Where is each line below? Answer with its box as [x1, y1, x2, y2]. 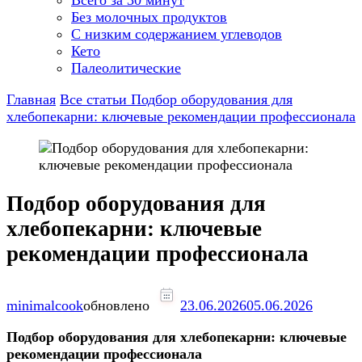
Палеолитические [71, 60, 181, 76]
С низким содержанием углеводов [71, 26, 282, 42]
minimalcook [6, 297, 83, 314]
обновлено [83, 297, 154, 314]
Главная [6, 91, 56, 107]
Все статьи [60, 91, 131, 107]
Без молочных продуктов [71, 9, 227, 25]
